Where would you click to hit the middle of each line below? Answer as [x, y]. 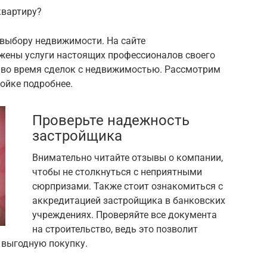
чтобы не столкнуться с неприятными [117, 172]
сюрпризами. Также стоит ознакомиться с [128, 186]
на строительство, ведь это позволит [115, 229]
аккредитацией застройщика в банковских [129, 201]
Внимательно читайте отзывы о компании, [128, 158]
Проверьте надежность [111, 120]
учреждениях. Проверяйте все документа [125, 215]
